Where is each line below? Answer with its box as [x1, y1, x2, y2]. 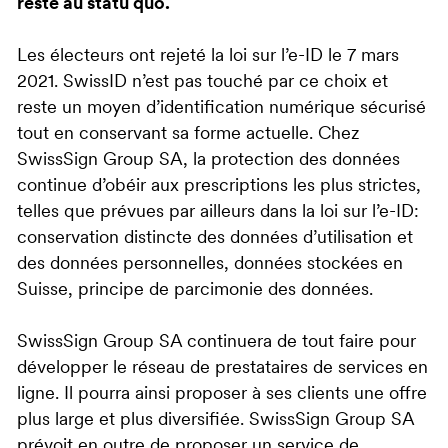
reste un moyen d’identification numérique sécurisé [17, 99, 426, 119]
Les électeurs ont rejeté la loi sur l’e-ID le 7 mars [17, 47, 399, 67]
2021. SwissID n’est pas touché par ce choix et [17, 73, 388, 93]
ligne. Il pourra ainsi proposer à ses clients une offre [17, 385, 427, 405]
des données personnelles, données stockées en [17, 255, 403, 275]
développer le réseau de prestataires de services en [17, 359, 428, 379]
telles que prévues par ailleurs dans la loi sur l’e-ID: [17, 203, 419, 223]
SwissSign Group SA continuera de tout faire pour [17, 333, 416, 353]
